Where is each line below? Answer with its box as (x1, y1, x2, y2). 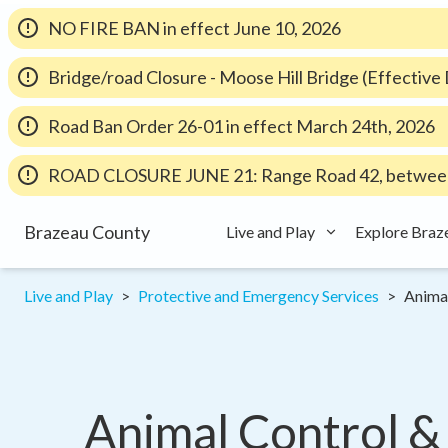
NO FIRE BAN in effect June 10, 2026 (48, 17, 341, 39)
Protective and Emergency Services (138, 286, 379, 305)
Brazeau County (24, 221, 150, 243)
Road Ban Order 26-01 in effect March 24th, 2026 (48, 115, 435, 137)
